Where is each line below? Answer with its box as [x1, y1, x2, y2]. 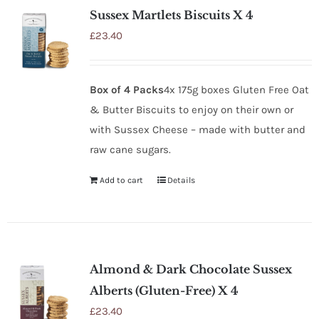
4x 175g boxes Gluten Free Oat [163, 83, 309, 96]
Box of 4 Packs [89, 83, 164, 96]
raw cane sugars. [89, 142, 174, 156]
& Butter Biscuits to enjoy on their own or [89, 103, 293, 116]
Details [167, 174, 195, 185]
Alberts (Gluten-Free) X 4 [89, 283, 239, 298]
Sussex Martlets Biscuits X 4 [89, 7, 253, 22]
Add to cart [99, 174, 143, 185]
